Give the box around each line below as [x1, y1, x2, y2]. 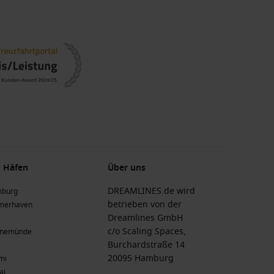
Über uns [108, 161, 146, 174]
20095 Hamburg [108, 252, 174, 265]
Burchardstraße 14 [108, 239, 185, 251]
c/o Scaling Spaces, [108, 225, 186, 238]
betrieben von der [108, 198, 182, 211]
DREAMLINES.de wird [108, 185, 195, 198]
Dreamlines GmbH [108, 212, 183, 224]
